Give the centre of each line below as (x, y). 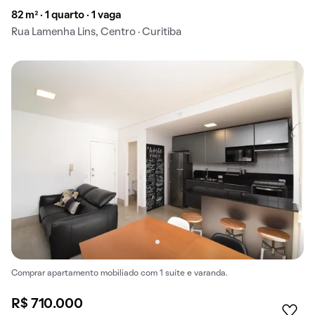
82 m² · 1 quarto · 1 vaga (66, 16)
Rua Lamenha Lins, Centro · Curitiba (96, 33)
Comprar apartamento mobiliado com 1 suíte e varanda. (120, 274)
